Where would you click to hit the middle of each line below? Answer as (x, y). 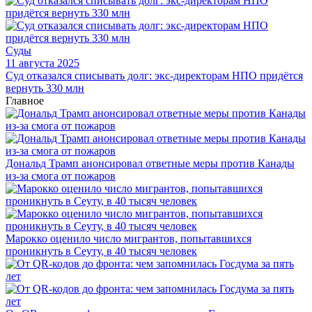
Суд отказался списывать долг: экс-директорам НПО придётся (154, 75)
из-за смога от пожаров (61, 175)
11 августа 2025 (42, 63)
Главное (25, 100)
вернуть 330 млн (45, 88)
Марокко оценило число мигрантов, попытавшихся (128, 238)
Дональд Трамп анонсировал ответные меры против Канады (150, 163)
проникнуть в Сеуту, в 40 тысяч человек (101, 251)
